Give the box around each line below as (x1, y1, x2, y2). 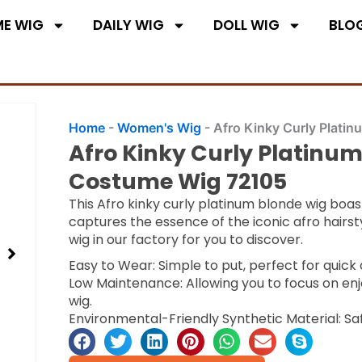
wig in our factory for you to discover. (68, 229, 303, 249)
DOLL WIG (213, 15, 280, 36)
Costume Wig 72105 (68, 166, 287, 196)
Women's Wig (116, 119, 201, 136)
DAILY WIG (92, 15, 164, 36)
